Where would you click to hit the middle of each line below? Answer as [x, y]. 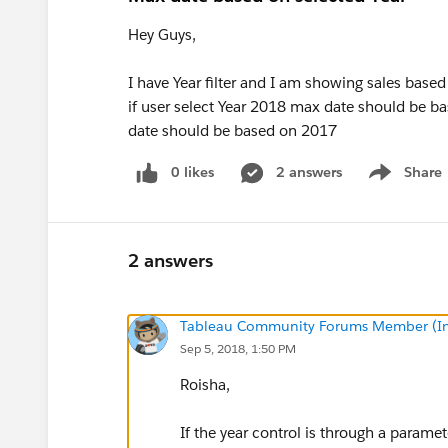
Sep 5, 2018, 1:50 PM [238, 348]
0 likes [192, 172]
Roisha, [205, 384]
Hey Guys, [162, 34]
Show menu [402, 182]
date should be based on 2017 [232, 130]
